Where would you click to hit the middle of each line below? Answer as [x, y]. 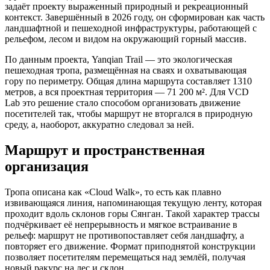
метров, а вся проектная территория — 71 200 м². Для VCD [127, 92]
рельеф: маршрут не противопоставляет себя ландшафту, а [124, 236]
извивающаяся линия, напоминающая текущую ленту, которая [133, 203]
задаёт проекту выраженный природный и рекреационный [127, 7]
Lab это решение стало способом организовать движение [123, 103]
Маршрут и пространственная [105, 150]
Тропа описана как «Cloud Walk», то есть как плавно [113, 192]
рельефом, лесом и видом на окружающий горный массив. [126, 39]
